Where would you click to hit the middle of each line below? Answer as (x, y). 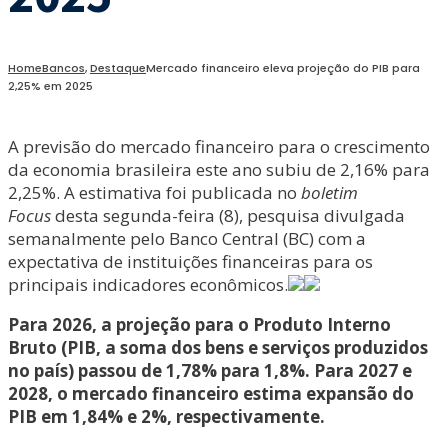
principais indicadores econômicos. (148, 284)
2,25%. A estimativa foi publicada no (154, 192)
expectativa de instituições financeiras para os (190, 261)
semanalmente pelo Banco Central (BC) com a (187, 238)
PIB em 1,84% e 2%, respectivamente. (166, 416)
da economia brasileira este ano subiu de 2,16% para (219, 169)
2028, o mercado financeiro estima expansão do (211, 393)
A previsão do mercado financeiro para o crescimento (219, 146)
